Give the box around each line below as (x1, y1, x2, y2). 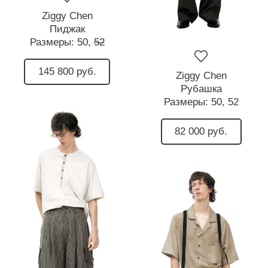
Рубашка (180, 83, 222, 95)
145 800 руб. (38, 66, 96, 78)
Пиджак (49, 23, 85, 35)
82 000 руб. (175, 126, 227, 138)
